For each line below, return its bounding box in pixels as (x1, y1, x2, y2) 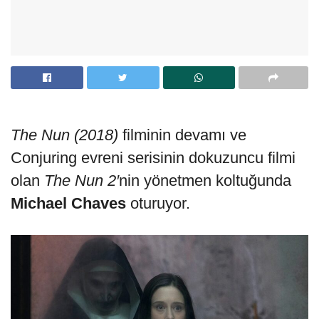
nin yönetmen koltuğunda (119, 171, 291, 189)
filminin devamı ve (118, 125, 246, 144)
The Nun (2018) (11, 125, 118, 144)
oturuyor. (126, 194, 190, 212)
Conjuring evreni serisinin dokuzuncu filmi (11, 148, 296, 167)
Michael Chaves (11, 194, 126, 212)
